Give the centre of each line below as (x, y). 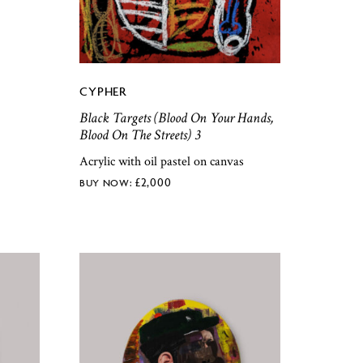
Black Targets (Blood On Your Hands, (177, 118)
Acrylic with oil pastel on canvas (162, 161)
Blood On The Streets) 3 (140, 135)
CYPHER (103, 92)
